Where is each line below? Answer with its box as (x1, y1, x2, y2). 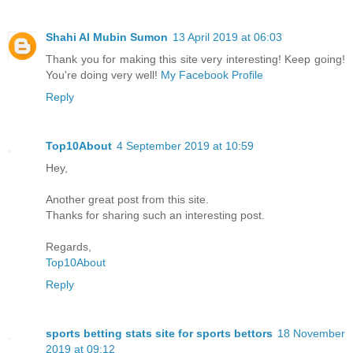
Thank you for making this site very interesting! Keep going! (46, 53, 345, 66)
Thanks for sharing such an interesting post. (46, 209, 265, 222)
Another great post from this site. (46, 193, 209, 206)
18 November (277, 327, 345, 340)
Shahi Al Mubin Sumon (46, 31, 168, 44)
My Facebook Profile (161, 69, 263, 82)
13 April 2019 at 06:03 (173, 31, 282, 44)
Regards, (46, 240, 91, 254)
